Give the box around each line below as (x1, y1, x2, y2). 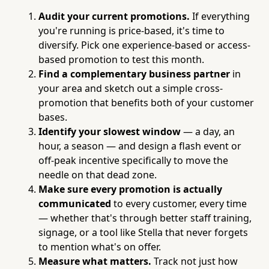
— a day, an (181, 124, 235, 138)
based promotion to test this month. (38, 52, 204, 66)
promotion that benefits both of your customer (38, 95, 254, 109)
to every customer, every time (111, 196, 247, 210)
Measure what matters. (38, 254, 151, 268)
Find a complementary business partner (38, 67, 230, 80)
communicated (38, 196, 111, 210)
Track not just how (151, 254, 238, 268)
